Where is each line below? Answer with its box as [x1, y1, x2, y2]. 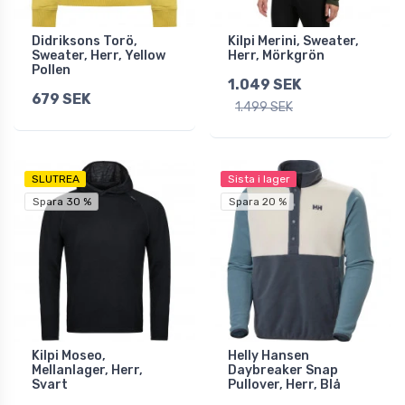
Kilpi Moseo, [32, 348, 106, 364]
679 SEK [32, 90, 90, 108]
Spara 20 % [228, 195, 287, 209]
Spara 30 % [32, 195, 91, 209]
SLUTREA [31, 173, 80, 186]
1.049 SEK [228, 76, 301, 94]
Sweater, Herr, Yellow [32, 48, 165, 64]
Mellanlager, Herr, [32, 363, 143, 379]
